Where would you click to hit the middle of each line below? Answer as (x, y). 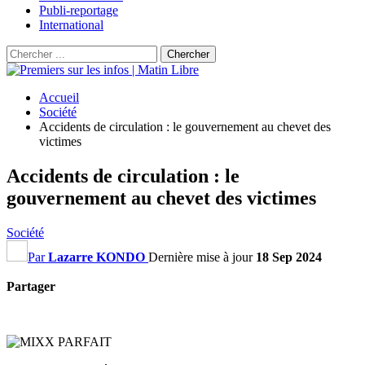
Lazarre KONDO (97, 257)
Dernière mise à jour (202, 257)
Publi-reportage (79, 10)
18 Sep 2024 (289, 257)
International (71, 25)
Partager (31, 286)
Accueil (59, 97)
